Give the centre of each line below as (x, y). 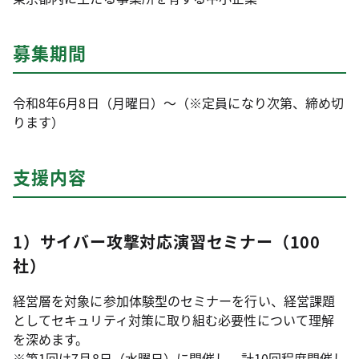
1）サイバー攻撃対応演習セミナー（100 (167, 242)
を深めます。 (51, 339)
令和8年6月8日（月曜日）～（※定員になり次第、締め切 (179, 103)
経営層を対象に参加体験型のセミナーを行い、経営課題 (174, 301)
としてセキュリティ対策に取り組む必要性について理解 (173, 320)
